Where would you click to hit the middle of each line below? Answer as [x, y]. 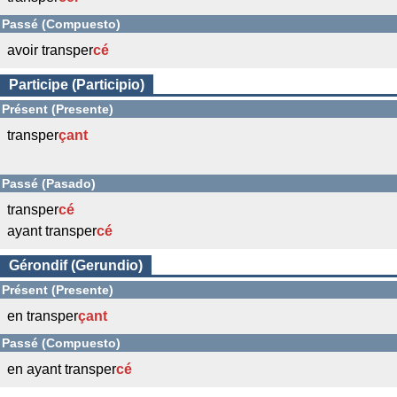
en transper [43, 316]
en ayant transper [62, 369]
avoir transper [50, 50]
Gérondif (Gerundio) [76, 265]
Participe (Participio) [77, 85]
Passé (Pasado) [49, 183]
